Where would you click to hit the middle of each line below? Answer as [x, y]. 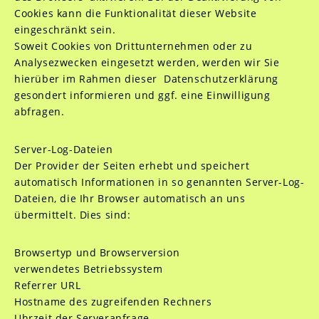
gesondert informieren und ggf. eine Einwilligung [142, 95]
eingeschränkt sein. [65, 30]
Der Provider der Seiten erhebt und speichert [132, 166]
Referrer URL [47, 285]
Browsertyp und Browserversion [97, 252]
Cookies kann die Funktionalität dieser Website [135, 13]
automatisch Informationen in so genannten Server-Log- [159, 182]
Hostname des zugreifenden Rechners [113, 302]
